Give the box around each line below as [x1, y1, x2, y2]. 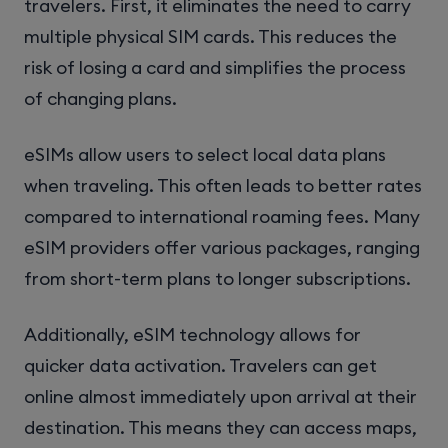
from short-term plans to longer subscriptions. [24, 266, 411, 290]
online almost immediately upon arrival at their [24, 384, 417, 408]
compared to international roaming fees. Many [24, 204, 420, 228]
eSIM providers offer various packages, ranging [24, 235, 420, 259]
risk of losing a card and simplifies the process [24, 55, 406, 79]
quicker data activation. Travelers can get [24, 353, 377, 377]
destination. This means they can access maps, [24, 415, 417, 439]
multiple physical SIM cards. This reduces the [24, 24, 397, 48]
